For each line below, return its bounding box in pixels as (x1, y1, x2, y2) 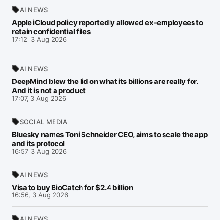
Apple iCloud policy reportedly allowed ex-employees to (12, 18, 203, 27)
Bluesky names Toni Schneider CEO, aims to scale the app (12, 130, 208, 139)
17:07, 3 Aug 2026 (12, 94, 66, 102)
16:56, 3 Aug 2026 (12, 191, 68, 199)
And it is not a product (12, 86, 86, 95)
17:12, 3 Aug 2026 (12, 35, 67, 43)
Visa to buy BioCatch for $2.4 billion (12, 183, 133, 192)
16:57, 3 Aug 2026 (12, 147, 67, 155)
